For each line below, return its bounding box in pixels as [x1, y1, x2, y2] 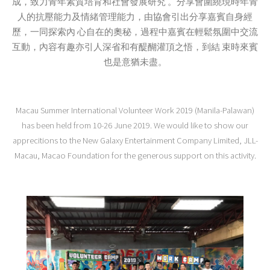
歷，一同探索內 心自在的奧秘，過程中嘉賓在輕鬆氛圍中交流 [12, 27, 258, 38]
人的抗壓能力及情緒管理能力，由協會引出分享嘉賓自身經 [17, 11, 253, 23]
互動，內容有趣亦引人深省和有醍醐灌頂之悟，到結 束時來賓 [12, 42, 258, 53]
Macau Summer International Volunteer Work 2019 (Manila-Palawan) [16, 104, 254, 116]
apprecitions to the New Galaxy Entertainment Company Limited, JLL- [12, 134, 258, 146]
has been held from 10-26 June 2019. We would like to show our [22, 119, 248, 131]
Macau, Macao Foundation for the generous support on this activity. [14, 149, 256, 161]
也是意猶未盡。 [103, 57, 167, 68]
